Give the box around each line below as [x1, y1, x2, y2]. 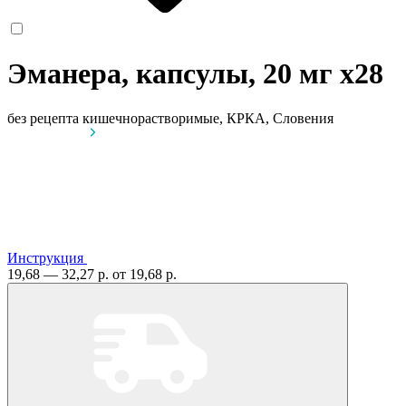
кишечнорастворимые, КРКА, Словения [82, 110, 333, 126]
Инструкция [7, 249, 83, 266]
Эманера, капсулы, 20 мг [7, 57, 340, 91]
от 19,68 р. [112, 266, 177, 282]
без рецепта [7, 110, 79, 126]
